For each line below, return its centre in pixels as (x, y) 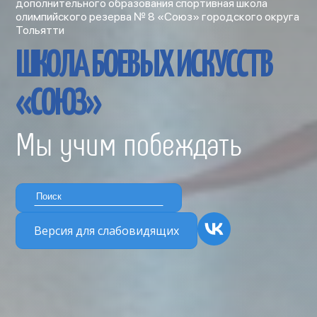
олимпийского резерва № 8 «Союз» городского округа (158, 16)
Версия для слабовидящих (107, 230)
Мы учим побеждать (129, 143)
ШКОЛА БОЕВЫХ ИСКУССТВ (144, 66)
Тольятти (40, 30)
